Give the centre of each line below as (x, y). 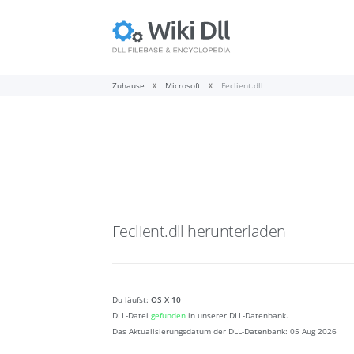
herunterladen (237, 232)
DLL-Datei (132, 316)
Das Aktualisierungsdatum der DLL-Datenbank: (201, 331)
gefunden (169, 316)
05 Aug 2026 (313, 331)
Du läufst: (132, 300)
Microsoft (183, 86)
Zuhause (128, 86)
